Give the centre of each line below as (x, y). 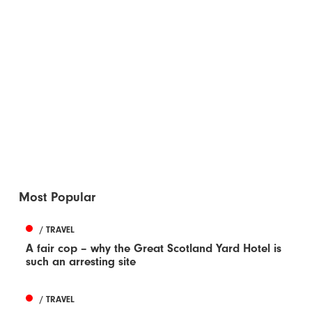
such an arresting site (81, 261)
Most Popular (57, 197)
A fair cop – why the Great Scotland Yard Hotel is (154, 248)
